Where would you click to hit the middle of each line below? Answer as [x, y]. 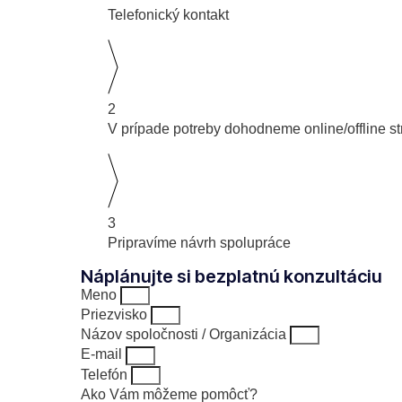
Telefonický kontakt [168, 14]
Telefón [106, 374]
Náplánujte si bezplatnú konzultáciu [232, 276]
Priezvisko [116, 314]
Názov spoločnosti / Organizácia [185, 335]
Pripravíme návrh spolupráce [203, 242]
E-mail [103, 354]
